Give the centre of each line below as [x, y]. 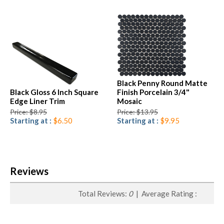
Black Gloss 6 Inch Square [54, 92]
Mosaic [129, 101]
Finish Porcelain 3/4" [153, 92]
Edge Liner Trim [37, 101]
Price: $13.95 [137, 111]
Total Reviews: [103, 193]
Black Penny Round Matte [162, 83]
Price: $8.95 [28, 111]
